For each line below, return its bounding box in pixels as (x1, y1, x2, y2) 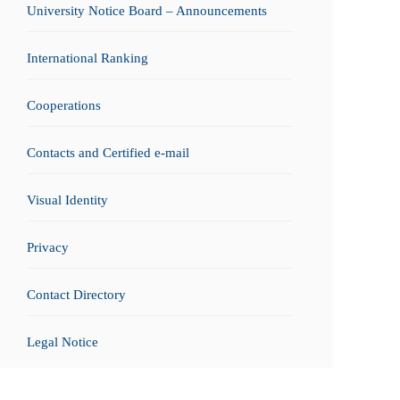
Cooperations (27, 98, 101, 112)
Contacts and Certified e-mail (27, 146, 189, 160)
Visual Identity (27, 193, 108, 207)
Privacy (27, 240, 69, 254)
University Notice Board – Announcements (27, 4, 267, 18)
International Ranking (27, 51, 148, 65)
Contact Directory (27, 287, 126, 302)
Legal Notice (27, 335, 98, 349)
